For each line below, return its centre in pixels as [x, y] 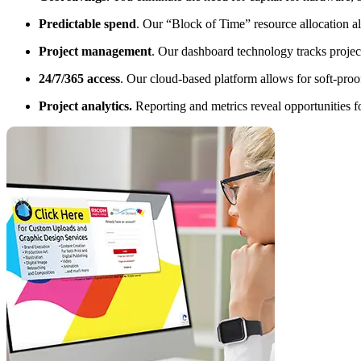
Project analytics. [85, 106]
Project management [95, 52]
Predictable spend [87, 24]
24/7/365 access [79, 79]
